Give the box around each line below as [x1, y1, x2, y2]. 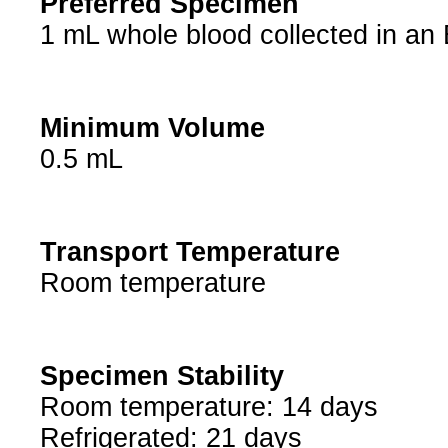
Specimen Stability [39, 361, 284, 392]
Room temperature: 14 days [39, 392, 378, 423]
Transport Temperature [39, 237, 340, 268]
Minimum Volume [39, 113, 265, 144]
